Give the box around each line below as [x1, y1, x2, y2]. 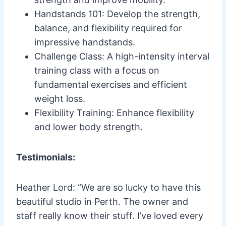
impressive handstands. [34, 36, 135, 47]
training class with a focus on [34, 65, 159, 76]
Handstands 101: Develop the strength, [34, 8, 200, 19]
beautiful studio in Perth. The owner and [16, 196, 188, 207]
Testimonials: [16, 151, 75, 162]
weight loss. [34, 93, 85, 104]
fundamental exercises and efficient [34, 79, 187, 90]
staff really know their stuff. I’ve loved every [16, 210, 203, 221]
